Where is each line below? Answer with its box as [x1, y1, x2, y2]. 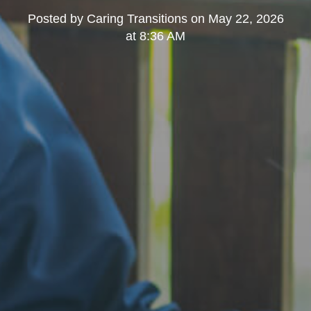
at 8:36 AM [126, 29, 185, 44]
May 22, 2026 [208, 12, 284, 26]
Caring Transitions [86, 12, 187, 26]
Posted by [27, 12, 87, 26]
